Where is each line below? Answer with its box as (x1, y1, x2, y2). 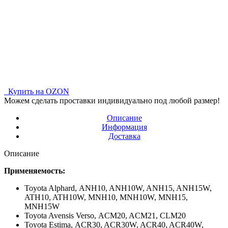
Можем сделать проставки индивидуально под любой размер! (4, 96, 220, 105)
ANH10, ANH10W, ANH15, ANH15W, (79, 183, 212, 192)
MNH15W (24, 202, 60, 211)
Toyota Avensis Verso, (24, 211, 98, 220)
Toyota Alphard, (24, 183, 79, 192)
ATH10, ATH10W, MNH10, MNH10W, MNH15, (24, 192, 188, 202)
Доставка (108, 131, 140, 140)
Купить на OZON (6, 87, 69, 96)
